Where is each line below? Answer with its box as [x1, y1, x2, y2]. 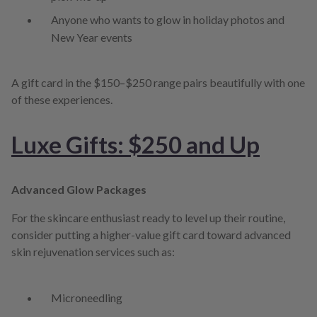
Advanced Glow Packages [11, 183, 146, 197]
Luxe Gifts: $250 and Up [11, 130, 260, 159]
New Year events [51, 30, 132, 45]
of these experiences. [11, 93, 113, 107]
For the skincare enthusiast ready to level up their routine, [11, 211, 285, 225]
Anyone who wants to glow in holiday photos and [51, 13, 284, 27]
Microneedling [51, 291, 122, 305]
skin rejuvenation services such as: [11, 245, 175, 259]
